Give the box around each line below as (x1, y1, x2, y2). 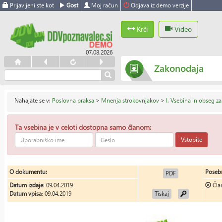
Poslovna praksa (52, 97, 94, 104)
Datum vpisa (9, 190, 42, 197)
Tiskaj (155, 190, 169, 197)
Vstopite (181, 136, 202, 143)
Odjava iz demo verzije (129, 1, 189, 9)
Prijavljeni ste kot (8, 1, 54, 9)
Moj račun (90, 1, 118, 9)
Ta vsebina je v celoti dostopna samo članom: (15, 122, 151, 132)
